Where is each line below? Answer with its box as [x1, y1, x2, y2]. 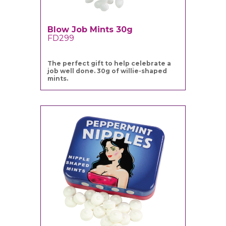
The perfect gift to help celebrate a [47, 60, 172, 68]
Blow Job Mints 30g [47, 25, 133, 35]
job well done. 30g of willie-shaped [47, 67, 167, 75]
